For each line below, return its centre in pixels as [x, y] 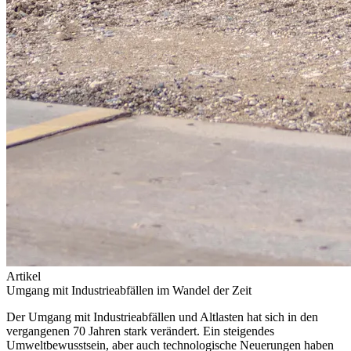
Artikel [24, 276]
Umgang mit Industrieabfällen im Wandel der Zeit [129, 290]
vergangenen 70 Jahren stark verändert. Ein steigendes [140, 331]
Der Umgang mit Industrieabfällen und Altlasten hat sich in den [162, 317]
